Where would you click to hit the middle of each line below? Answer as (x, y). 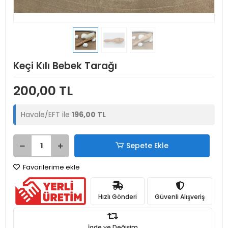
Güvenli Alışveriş (180, 196)
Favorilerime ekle (51, 167)
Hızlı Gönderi (118, 196)
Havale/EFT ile (46, 115)
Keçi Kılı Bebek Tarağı (65, 66)
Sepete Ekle (148, 146)
